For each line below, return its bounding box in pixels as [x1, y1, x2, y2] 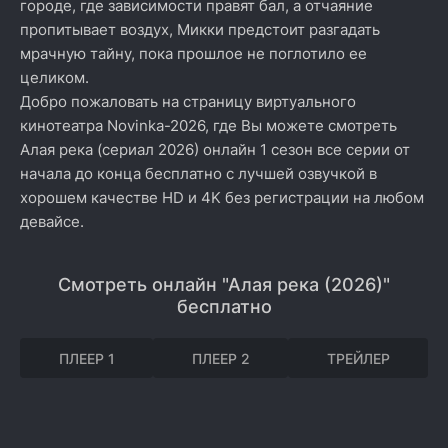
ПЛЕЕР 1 [58, 349, 115, 367]
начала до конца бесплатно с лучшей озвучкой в [20, 164, 377, 183]
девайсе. [20, 212, 84, 231]
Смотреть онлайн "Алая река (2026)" [58, 274, 390, 295]
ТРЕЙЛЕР [326, 349, 390, 367]
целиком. [20, 68, 89, 87]
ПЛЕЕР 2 [191, 349, 250, 367]
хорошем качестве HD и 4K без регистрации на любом [20, 188, 424, 207]
